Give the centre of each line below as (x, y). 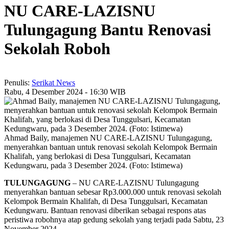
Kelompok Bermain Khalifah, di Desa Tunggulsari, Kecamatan (106, 201)
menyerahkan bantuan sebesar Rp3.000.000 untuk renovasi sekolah (113, 192)
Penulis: (18, 83)
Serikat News (53, 83)
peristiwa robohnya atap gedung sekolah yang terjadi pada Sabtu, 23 (114, 220)
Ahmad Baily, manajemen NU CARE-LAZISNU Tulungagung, (108, 138)
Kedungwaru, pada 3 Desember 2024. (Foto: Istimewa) (93, 166)
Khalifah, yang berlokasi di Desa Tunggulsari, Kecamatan (97, 156)
